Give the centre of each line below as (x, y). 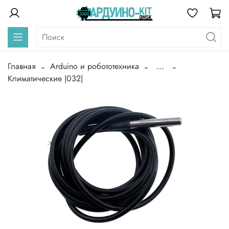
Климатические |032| (45, 79)
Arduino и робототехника (95, 66)
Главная (22, 66)
